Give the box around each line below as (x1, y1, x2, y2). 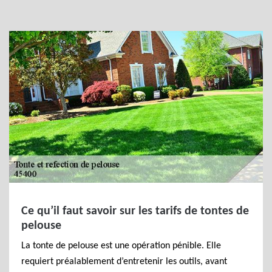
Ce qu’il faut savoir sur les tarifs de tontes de (21, 205, 249, 217)
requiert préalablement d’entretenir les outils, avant (21, 257, 227, 267)
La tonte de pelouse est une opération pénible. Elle (21, 241, 221, 251)
